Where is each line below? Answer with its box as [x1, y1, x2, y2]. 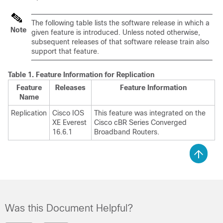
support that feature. [31, 47, 99, 56]
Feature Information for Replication [36, 71, 154, 79]
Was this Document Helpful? [5, 203, 133, 214]
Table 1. [8, 71, 36, 79]
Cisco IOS [52, 109, 84, 117]
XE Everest [52, 118, 87, 127]
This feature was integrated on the [94, 109, 206, 117]
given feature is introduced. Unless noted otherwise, [31, 28, 200, 37]
